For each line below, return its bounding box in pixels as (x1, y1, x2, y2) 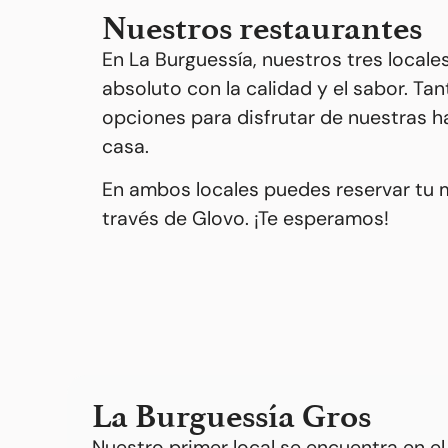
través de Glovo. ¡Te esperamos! (102, 206, 389, 232)
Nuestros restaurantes (102, 8, 422, 47)
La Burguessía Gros (91, 397, 371, 436)
